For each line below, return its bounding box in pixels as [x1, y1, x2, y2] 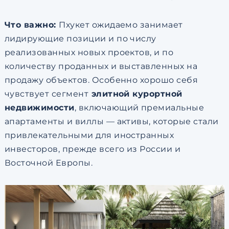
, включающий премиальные [74, 103, 204, 112]
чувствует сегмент [4, 89, 89, 99]
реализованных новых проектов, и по [4, 48, 174, 57]
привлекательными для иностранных [4, 130, 174, 140]
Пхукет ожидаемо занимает [59, 20, 183, 30]
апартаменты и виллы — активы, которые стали [4, 117, 219, 126]
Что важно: [4, 20, 59, 30]
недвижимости [4, 103, 75, 112]
